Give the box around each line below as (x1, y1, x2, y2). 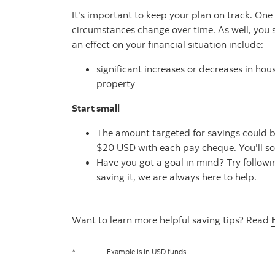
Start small (72, 102, 120, 115)
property (96, 77, 135, 90)
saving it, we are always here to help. (96, 171, 257, 184)
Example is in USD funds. (107, 247, 188, 257)
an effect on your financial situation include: (72, 38, 263, 51)
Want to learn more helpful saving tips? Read (72, 214, 271, 227)
